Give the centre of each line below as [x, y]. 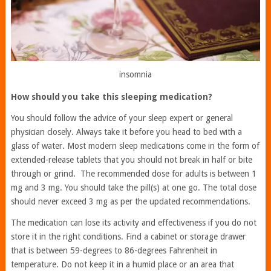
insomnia [135, 75]
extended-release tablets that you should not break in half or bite [131, 160]
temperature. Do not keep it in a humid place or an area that [122, 265]
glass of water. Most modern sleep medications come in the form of [135, 146]
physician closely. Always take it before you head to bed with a [126, 132]
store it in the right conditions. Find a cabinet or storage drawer [128, 237]
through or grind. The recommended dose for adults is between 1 [133, 174]
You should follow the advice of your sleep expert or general [122, 118]
